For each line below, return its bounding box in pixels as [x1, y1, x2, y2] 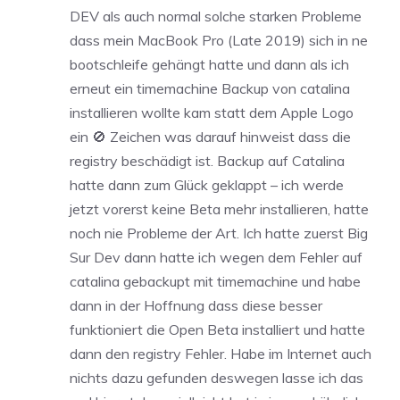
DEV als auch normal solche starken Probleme [70, 7, 362, 26]
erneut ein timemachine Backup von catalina [70, 79, 350, 98]
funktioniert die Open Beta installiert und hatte [70, 321, 365, 339]
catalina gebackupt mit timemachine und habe [70, 272, 361, 291]
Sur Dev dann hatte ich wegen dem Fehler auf [70, 248, 362, 267]
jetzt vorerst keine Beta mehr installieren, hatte [70, 200, 369, 219]
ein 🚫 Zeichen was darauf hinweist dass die [70, 128, 351, 146]
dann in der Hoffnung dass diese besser [70, 296, 322, 315]
